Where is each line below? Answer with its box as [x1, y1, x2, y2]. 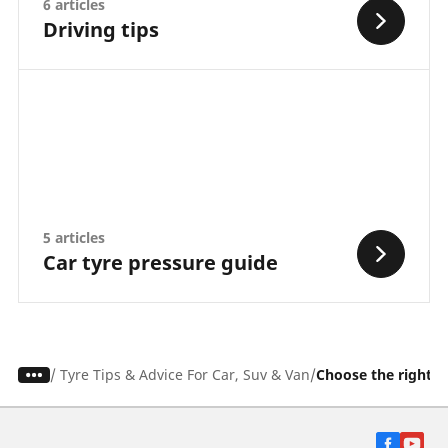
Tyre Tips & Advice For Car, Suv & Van [59, 365, 310, 384]
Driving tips [42, 16, 159, 43]
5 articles [42, 228, 105, 247]
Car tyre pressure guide [42, 249, 278, 276]
